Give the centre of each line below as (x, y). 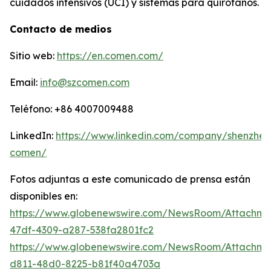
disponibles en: (44, 196)
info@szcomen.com (85, 83)
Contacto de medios (61, 29)
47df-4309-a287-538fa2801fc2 (82, 230)
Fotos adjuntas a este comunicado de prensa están (130, 179)
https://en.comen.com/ (110, 56)
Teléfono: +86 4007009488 (72, 109)
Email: (25, 83)
